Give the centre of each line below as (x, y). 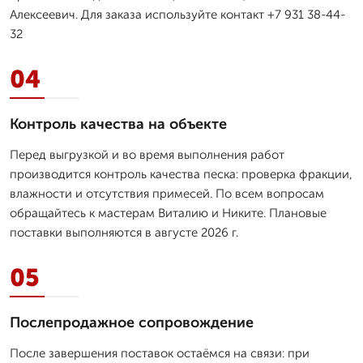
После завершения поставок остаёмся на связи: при (160, 353)
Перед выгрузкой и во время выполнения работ (147, 154)
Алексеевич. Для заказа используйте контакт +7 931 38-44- (177, 14)
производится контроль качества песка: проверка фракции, (181, 174)
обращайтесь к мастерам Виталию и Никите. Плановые (168, 213)
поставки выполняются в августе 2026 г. (124, 232)
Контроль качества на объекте (118, 124)
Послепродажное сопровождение (132, 322)
